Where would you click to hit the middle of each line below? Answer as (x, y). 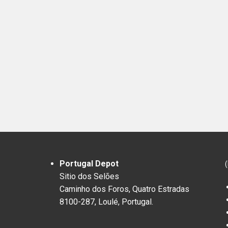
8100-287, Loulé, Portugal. (106, 202)
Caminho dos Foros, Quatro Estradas (124, 189)
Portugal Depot (89, 164)
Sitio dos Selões (89, 177)
